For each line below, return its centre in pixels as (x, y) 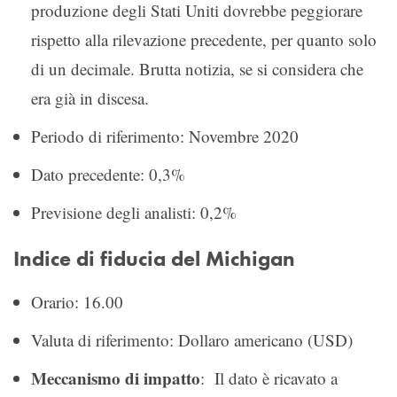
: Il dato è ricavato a (269, 378)
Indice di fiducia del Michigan (154, 258)
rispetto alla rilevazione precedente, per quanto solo (204, 39)
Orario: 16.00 (77, 301)
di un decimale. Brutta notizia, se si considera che (197, 68)
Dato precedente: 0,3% (108, 174)
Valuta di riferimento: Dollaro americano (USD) (192, 339)
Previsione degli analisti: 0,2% (134, 212)
